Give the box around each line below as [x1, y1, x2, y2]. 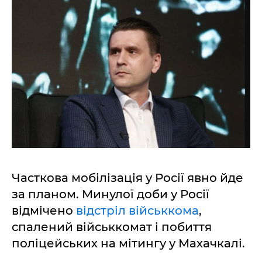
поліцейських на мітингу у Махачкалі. [12, 236, 245, 250]
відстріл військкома [76, 203, 199, 218]
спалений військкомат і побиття [12, 219, 212, 234]
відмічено [12, 203, 76, 218]
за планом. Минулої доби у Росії [12, 187, 209, 201]
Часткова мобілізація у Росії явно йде [12, 170, 243, 185]
